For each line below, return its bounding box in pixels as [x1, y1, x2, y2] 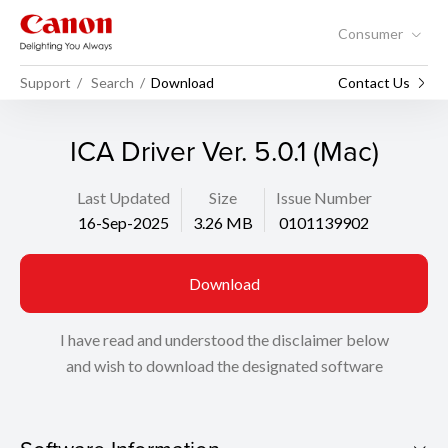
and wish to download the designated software [65, 356, 383, 375]
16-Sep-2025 [77, 213, 169, 232]
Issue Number [275, 188, 372, 207]
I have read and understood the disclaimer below [59, 330, 389, 349]
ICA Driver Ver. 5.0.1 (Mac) [69, 131, 379, 170]
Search [91, 73, 134, 91]
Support [20, 73, 71, 91]
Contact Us [338, 73, 410, 91]
